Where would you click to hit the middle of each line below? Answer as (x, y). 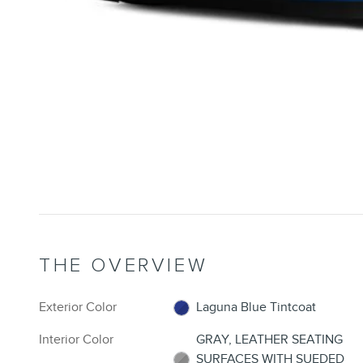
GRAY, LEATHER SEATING (270, 339)
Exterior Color (78, 307)
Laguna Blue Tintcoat (256, 307)
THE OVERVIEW (124, 265)
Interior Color (76, 339)
